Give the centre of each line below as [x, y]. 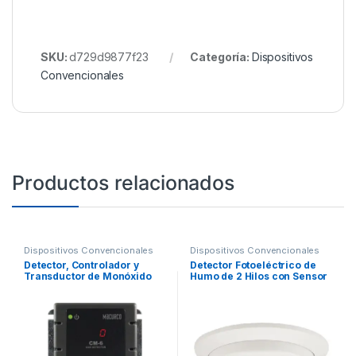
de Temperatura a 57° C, [250, 287]
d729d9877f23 [109, 56]
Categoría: [221, 56]
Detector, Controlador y [81, 265]
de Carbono [52, 287]
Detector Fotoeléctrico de [253, 265]
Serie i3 [208, 298]
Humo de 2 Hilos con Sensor [259, 276]
